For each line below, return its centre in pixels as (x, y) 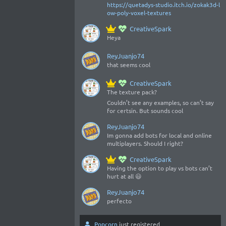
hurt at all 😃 (124, 176)
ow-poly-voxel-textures (139, 13)
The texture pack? (132, 92)
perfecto (119, 201)
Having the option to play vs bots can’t (160, 168)
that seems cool (129, 65)
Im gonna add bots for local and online (159, 135)
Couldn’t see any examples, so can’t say (160, 102)
